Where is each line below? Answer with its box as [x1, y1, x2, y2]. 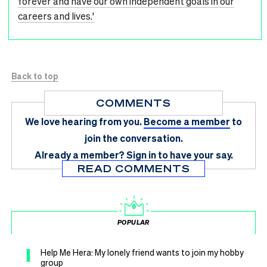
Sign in [126, 148, 156, 162]
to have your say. [157, 148, 233, 162]
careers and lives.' [18, 10, 94, 23]
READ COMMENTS [77, 162, 190, 175]
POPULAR [117, 218, 150, 227]
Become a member [144, 115, 230, 128]
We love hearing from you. [25, 115, 142, 128]
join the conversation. [84, 132, 183, 145]
